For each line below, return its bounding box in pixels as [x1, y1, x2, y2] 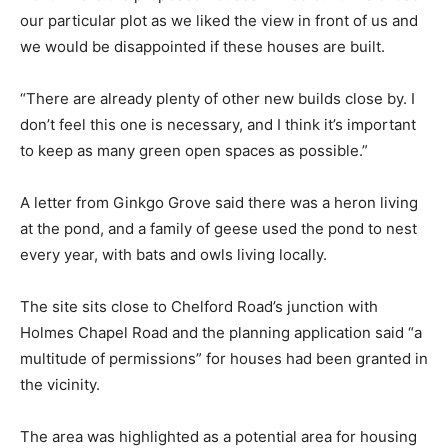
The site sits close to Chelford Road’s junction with [20, 296, 378, 316]
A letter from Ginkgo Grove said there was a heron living [20, 192, 418, 212]
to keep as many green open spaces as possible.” [20, 140, 368, 160]
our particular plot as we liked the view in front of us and [20, 10, 418, 30]
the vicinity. [20, 374, 100, 394]
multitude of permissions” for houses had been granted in [20, 348, 428, 368]
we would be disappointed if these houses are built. [20, 36, 385, 56]
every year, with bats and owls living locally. [20, 244, 327, 264]
